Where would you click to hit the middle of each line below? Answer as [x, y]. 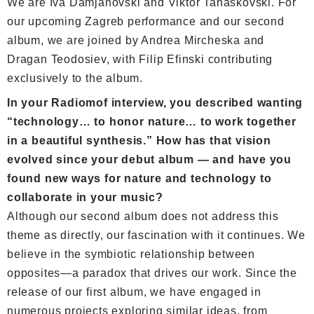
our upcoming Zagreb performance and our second [146, 21]
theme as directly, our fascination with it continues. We [156, 235]
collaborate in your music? [85, 197]
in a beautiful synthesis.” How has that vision [139, 140]
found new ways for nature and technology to [139, 178]
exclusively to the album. [75, 78]
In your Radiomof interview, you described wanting [155, 102]
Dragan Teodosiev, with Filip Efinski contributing [140, 59]
